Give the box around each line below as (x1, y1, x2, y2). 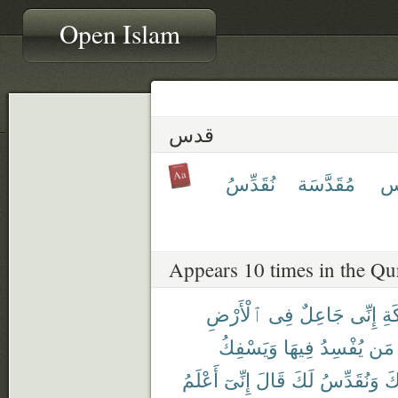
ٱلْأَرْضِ (206, 299, 263, 327)
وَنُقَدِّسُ (320, 365, 379, 393)
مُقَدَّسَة (298, 169, 355, 196)
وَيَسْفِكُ (219, 332, 278, 360)
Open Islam (60, 16, 180, 51)
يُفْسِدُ (320, 332, 363, 360)
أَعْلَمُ (182, 365, 219, 393)
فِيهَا (283, 332, 314, 360)
